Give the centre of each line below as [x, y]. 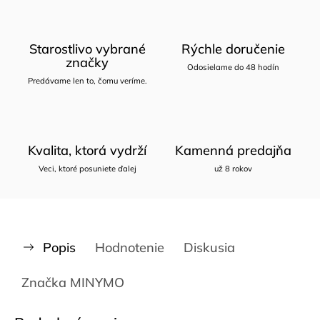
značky [87, 62]
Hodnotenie [130, 247]
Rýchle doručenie [233, 49]
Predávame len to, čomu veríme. [87, 80]
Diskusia [209, 247]
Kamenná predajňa [233, 150]
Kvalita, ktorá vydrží [87, 150]
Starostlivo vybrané [87, 49]
